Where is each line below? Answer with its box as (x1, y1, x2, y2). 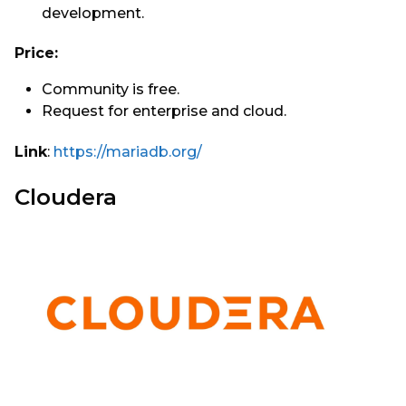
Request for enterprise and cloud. (42, 102, 286, 121)
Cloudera (14, 182, 117, 210)
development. (42, 4, 144, 22)
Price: (14, 44, 58, 63)
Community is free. (42, 81, 183, 99)
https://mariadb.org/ (53, 142, 202, 160)
